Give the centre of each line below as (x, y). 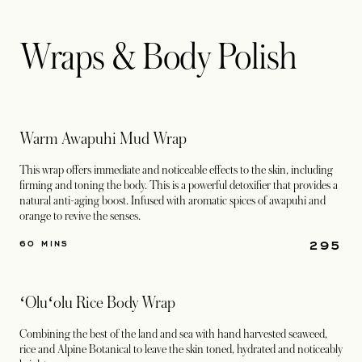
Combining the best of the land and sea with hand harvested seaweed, (173, 334)
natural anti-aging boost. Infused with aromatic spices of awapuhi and (173, 200)
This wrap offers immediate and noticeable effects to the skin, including (176, 170)
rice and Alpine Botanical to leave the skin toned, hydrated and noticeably (181, 349)
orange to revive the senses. (81, 216)
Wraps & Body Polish (158, 57)
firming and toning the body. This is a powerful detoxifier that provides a (179, 185)
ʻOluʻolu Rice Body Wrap (97, 303)
